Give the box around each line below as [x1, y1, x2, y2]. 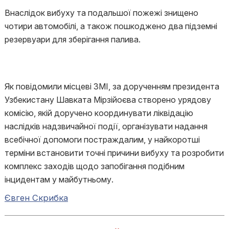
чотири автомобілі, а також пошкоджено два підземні [4, 21, 217, 31]
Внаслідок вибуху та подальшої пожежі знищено [4, 8, 198, 18]
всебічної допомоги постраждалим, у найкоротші [4, 134, 200, 145]
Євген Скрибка [4, 193, 68, 203]
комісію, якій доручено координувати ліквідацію [4, 108, 193, 118]
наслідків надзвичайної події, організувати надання [4, 121, 208, 131]
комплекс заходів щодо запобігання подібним [4, 161, 185, 171]
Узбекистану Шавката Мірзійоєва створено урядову [4, 95, 211, 105]
